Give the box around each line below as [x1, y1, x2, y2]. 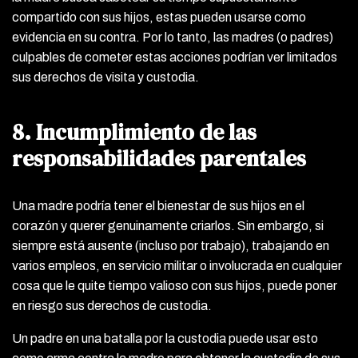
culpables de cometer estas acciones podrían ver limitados [12, 50, 337, 64]
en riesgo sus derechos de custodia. [12, 298, 212, 312]
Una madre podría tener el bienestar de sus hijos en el [12, 198, 304, 213]
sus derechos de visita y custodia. [12, 70, 199, 84]
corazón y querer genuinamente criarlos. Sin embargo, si [12, 218, 324, 233]
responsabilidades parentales [12, 142, 306, 173]
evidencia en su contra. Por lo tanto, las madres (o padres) [12, 30, 333, 44]
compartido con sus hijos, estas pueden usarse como [12, 10, 306, 24]
